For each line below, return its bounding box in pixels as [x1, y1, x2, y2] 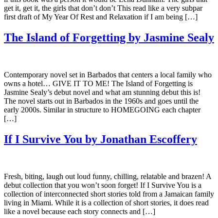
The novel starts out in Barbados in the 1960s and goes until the [4, 96, 199, 105]
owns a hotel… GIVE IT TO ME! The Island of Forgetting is [4, 79, 193, 88]
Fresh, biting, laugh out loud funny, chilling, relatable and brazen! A [4, 172, 211, 181]
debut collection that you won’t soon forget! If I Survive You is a [4, 181, 201, 189]
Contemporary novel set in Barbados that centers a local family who [4, 70, 212, 79]
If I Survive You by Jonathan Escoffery [4, 132, 197, 145]
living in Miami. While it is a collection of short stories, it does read [4, 198, 209, 207]
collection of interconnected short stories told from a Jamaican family [4, 189, 214, 198]
